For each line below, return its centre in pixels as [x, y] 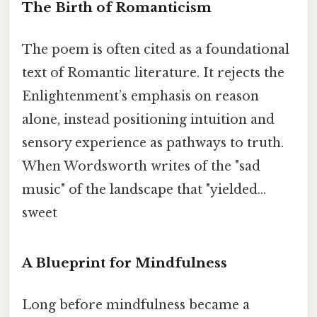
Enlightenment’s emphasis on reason [140, 96]
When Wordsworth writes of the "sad [141, 166]
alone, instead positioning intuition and [148, 119]
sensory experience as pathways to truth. [153, 143]
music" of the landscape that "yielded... [144, 189]
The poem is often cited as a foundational [156, 49]
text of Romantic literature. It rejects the [153, 73]
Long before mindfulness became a [136, 305]
